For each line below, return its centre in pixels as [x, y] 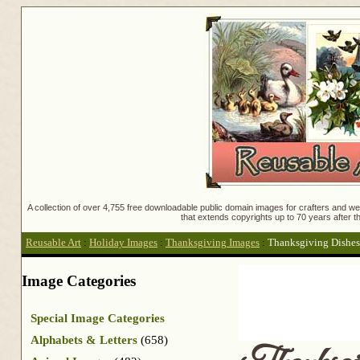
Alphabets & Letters [84, 340]
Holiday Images [123, 243]
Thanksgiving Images [213, 243]
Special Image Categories [98, 318]
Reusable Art [53, 243]
